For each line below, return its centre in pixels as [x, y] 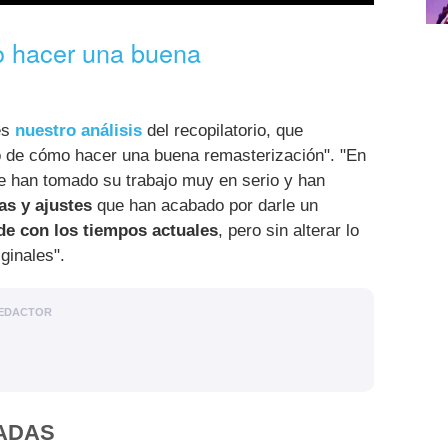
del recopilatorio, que [222, 130]
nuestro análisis [78, 130]
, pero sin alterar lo [288, 230]
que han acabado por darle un [205, 205]
